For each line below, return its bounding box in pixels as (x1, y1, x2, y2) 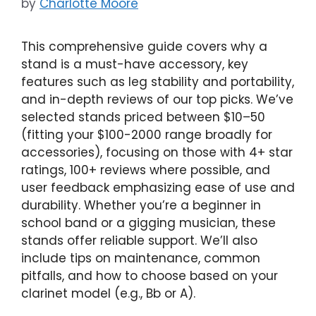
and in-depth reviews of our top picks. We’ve (21, 91, 293, 109)
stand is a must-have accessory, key (21, 56, 248, 73)
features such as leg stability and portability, (21, 73, 294, 91)
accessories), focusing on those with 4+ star (21, 144, 293, 162)
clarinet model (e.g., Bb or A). (21, 285, 195, 303)
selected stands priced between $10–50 (21, 109, 265, 126)
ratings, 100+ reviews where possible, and (21, 162, 270, 179)
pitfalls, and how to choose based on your (21, 267, 278, 285)
